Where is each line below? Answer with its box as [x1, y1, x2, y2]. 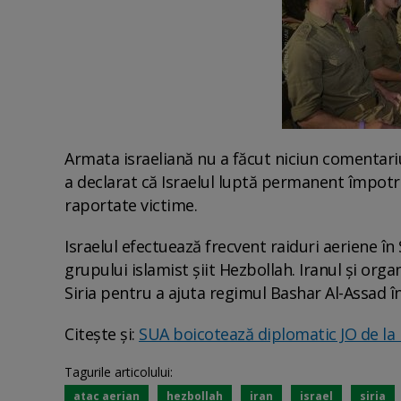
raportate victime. [64, 193, 201, 216]
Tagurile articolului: [64, 363, 173, 380]
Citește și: [64, 322, 139, 345]
